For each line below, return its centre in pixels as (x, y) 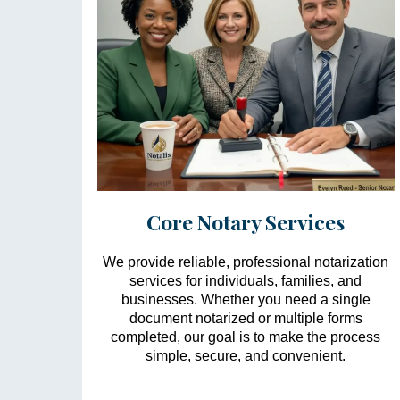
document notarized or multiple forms (246, 318)
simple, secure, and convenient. (246, 355)
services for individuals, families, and (246, 280)
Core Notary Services (246, 221)
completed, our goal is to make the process (246, 337)
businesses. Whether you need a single (246, 299)
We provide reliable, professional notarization (246, 262)
